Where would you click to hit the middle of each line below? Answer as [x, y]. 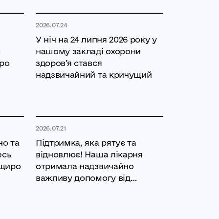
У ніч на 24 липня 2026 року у [96, 40]
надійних [55, 190]
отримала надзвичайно [85, 166]
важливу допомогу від [83, 178]
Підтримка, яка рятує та [86, 143]
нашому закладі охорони [88, 51]
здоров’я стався [69, 63]
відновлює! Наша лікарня [89, 154]
